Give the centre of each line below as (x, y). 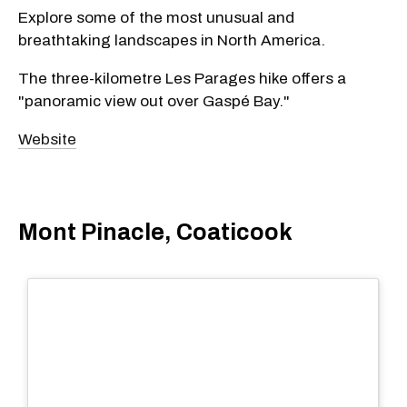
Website (47, 139)
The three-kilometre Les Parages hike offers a (182, 78)
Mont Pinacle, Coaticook (155, 233)
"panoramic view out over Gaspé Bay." (154, 101)
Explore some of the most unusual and (156, 17)
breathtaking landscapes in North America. (172, 40)
